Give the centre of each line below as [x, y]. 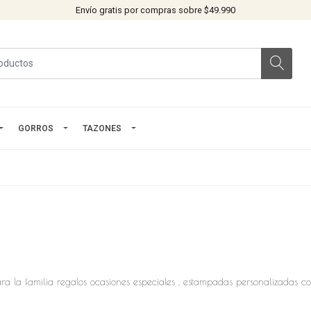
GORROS [36, 128]
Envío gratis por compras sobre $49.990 [155, 10]
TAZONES [102, 128]
